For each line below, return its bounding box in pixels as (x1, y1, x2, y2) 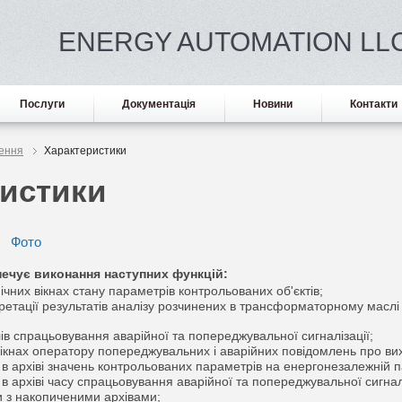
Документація (122, 98, 196, 110)
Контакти (350, 98, 398, 110)
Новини (253, 98, 293, 110)
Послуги (20, 98, 65, 110)
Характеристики (44, 144, 127, 157)
